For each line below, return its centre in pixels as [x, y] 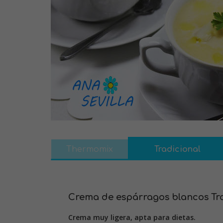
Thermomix [90, 149]
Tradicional [177, 149]
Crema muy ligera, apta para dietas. [132, 217]
